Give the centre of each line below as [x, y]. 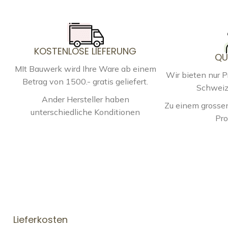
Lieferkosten [40, 219]
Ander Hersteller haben [85, 99]
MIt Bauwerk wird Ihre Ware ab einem [85, 68]
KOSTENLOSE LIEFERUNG [85, 51]
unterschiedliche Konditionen [85, 112]
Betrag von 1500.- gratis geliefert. [85, 81]
